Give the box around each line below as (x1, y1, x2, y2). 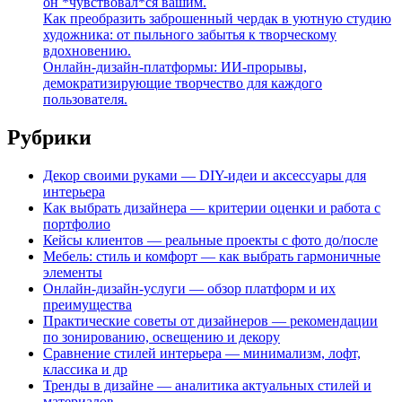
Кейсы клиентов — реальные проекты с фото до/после (43, 232, 378, 248)
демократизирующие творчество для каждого (43, 75, 322, 91)
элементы (43, 264, 102, 280)
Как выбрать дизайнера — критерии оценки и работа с (43, 199, 380, 215)
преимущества (43, 296, 132, 312)
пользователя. (43, 92, 127, 107)
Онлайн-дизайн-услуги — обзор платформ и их (43, 280, 336, 296)
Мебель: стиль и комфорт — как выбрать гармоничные (43, 248, 380, 264)
